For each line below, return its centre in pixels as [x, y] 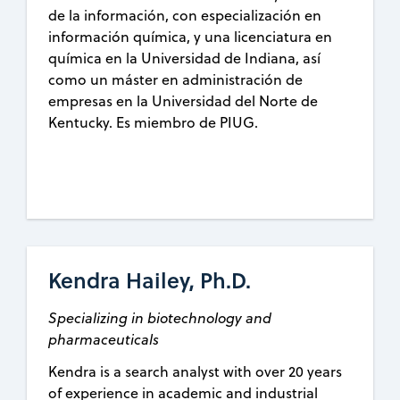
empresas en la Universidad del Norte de [183, 100]
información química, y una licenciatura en [191, 36]
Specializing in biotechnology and [160, 318]
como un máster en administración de [176, 79]
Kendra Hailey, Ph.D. [150, 280]
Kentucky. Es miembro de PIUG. [154, 122]
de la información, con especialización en [185, 15]
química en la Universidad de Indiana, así [185, 58]
